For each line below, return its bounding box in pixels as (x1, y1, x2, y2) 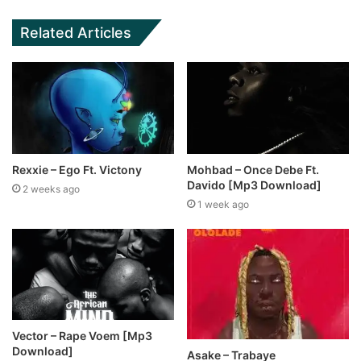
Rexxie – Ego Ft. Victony (12, 162, 142, 176)
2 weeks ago (23, 182, 80, 195)
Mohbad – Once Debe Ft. (187, 162, 319, 176)
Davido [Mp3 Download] (187, 177, 322, 192)
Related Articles (20, 24, 131, 42)
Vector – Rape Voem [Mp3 (12, 329, 152, 342)
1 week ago (197, 197, 249, 210)
